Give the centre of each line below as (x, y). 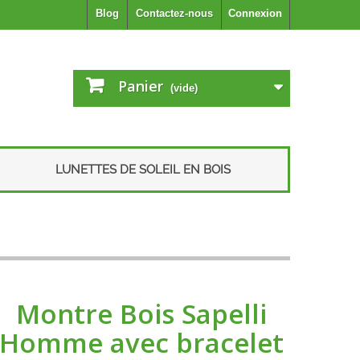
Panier (141, 86)
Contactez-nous (174, 13)
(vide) (184, 88)
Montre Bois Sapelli (141, 313)
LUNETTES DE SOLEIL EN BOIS (143, 169)
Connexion (255, 13)
